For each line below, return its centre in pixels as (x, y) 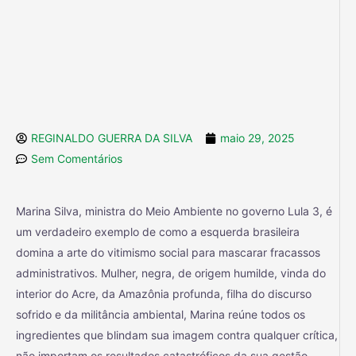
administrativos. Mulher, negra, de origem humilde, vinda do (171, 273)
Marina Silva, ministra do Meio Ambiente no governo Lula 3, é (174, 211)
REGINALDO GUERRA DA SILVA (112, 138)
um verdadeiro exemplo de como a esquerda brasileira (158, 232)
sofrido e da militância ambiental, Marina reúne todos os (161, 315)
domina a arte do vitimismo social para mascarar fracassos (168, 253)
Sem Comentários (77, 159)
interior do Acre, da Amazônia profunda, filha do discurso (164, 294)
